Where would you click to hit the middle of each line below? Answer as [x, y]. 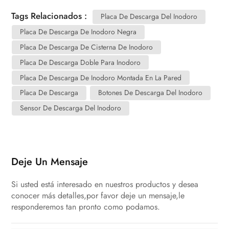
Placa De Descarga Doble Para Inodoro [81, 62]
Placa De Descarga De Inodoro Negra [78, 32]
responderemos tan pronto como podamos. [86, 207]
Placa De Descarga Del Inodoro [149, 17]
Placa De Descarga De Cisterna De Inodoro [87, 47]
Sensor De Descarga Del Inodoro [71, 108]
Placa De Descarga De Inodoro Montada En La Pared [101, 77]
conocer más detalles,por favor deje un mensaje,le [98, 195]
